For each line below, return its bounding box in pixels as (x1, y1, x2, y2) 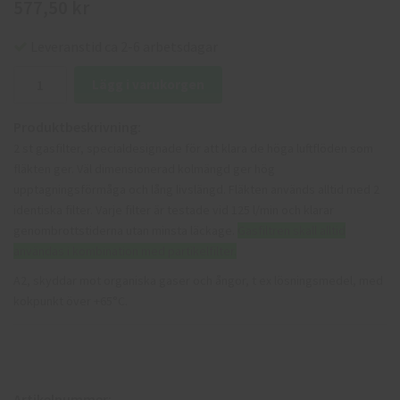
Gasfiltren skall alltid (237, 221, 346, 238)
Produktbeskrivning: (13, 117, 141, 136)
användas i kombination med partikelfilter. (13, 242, 237, 259)
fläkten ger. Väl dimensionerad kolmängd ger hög (13, 160, 275, 177)
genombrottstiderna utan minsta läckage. (13, 221, 237, 238)
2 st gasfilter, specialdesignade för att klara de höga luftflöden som (13, 139, 373, 156)
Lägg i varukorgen (92, 75, 204, 93)
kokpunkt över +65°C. (13, 292, 128, 309)
